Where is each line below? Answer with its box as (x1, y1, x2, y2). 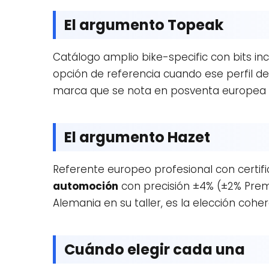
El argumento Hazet (64, 127, 210, 147)
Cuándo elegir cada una (64, 240, 245, 259)
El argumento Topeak (64, 15, 223, 35)
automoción (53, 179, 118, 193)
